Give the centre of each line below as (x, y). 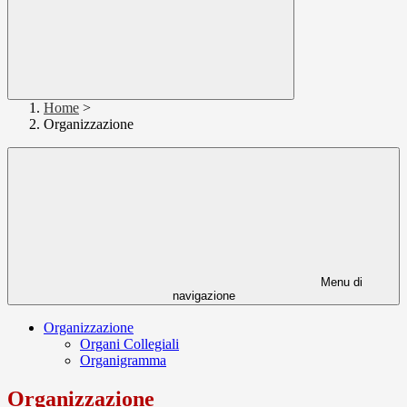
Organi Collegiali (129, 344)
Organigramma (123, 361)
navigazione (203, 296)
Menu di (340, 283)
